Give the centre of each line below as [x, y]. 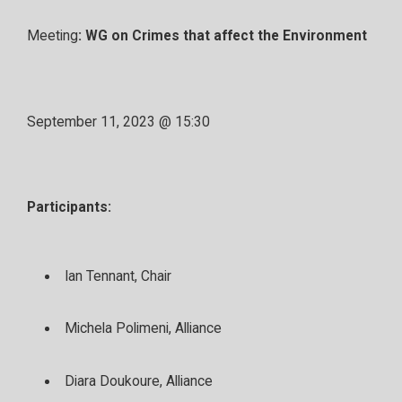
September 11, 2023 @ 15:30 [118, 122]
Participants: [69, 208]
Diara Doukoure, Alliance [138, 382]
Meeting [52, 36]
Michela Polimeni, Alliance [143, 329]
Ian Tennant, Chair [118, 276]
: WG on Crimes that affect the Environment [223, 36]
